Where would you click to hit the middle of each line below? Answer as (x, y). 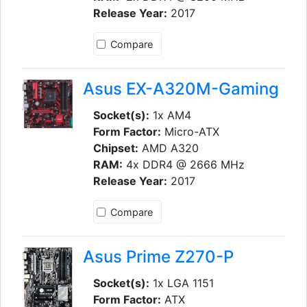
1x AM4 (170, 115)
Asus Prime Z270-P (158, 256)
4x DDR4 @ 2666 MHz (183, 164)
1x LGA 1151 (181, 283)
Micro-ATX (190, 131)
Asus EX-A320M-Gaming (181, 88)
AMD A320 (168, 148)
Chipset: (115, 148)
